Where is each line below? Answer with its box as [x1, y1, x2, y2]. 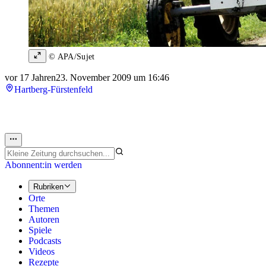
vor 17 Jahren [5, 72, 56, 83]
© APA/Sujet [46, 52, 95, 62]
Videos [28, 246, 55, 257]
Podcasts [28, 236, 61, 246]
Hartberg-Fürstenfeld [14, 84, 93, 95]
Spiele [28, 225, 52, 236]
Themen [28, 204, 59, 214]
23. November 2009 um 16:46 [56, 72, 169, 83]
